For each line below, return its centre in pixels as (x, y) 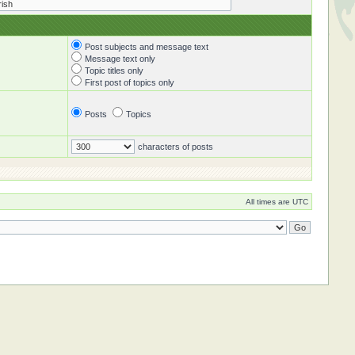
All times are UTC (277, 202)
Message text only (120, 59)
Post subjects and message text (146, 47)
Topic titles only (114, 71)
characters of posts (175, 147)
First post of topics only (129, 82)
